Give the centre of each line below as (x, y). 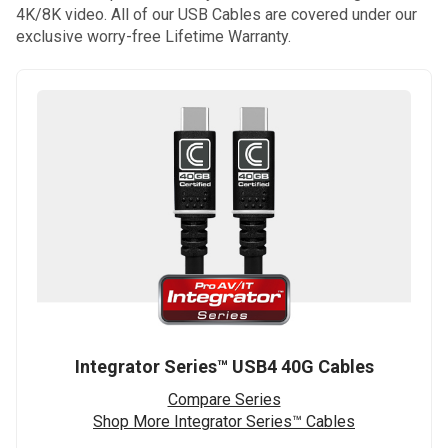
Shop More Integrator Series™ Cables (224, 421)
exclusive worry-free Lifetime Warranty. (153, 36)
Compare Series (224, 399)
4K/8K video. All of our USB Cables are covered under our (216, 14)
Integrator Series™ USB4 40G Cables (224, 366)
